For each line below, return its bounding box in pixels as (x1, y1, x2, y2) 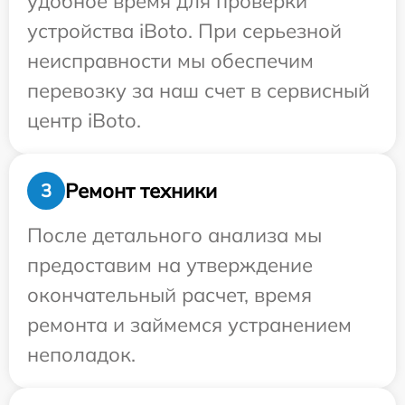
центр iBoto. (27, 108, 141, 134)
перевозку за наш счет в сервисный (27, 78, 370, 104)
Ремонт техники (65, 177, 217, 203)
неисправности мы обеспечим (27, 48, 314, 74)
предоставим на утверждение (27, 252, 313, 278)
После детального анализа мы (27, 222, 322, 249)
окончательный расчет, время (27, 282, 312, 308)
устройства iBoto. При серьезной (27, 18, 342, 44)
